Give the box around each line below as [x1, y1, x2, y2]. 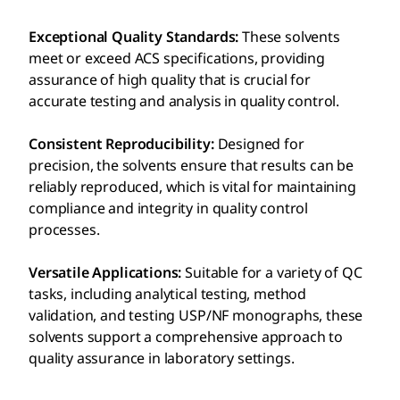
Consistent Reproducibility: [29, 134, 218, 154]
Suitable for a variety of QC [185, 262, 362, 283]
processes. [29, 220, 100, 240]
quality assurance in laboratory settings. [29, 348, 295, 369]
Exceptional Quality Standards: [29, 27, 243, 47]
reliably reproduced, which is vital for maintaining [29, 177, 356, 197]
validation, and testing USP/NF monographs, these [29, 305, 363, 326]
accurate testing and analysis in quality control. [29, 91, 340, 112]
